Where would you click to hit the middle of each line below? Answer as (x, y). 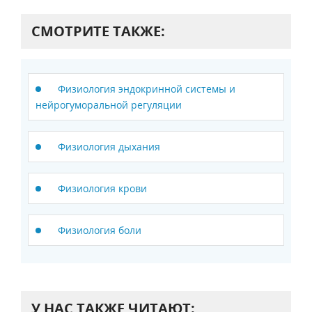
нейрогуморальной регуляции (109, 105)
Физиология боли (100, 231)
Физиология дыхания (109, 147)
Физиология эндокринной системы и (147, 89)
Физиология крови (102, 189)
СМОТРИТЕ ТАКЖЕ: (98, 31)
